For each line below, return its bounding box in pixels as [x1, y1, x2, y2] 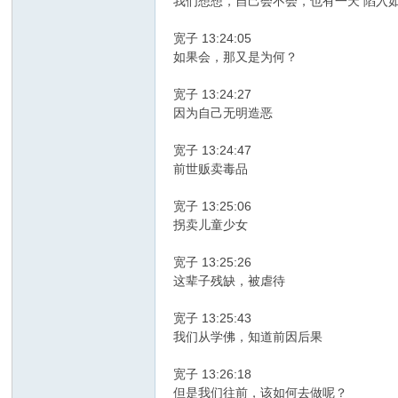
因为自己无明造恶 [173, 106, 274, 121]
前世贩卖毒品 [173, 162, 249, 177]
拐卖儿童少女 [173, 218, 249, 233]
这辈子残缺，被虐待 [173, 274, 286, 289]
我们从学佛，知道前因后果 [173, 330, 323, 345]
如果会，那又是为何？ [173, 50, 298, 65]
